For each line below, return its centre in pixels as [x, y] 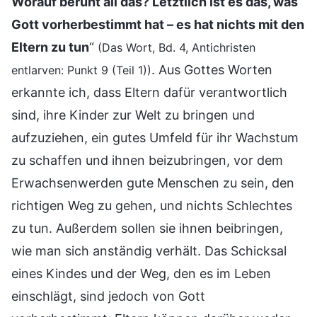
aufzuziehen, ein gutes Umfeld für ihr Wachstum [155, 137]
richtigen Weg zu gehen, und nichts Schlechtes [152, 205]
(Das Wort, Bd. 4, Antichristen [177, 47]
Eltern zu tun [50, 47]
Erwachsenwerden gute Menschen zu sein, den [153, 183]
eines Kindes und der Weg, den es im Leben [141, 273]
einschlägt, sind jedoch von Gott [108, 296]
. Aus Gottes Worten [212, 69]
